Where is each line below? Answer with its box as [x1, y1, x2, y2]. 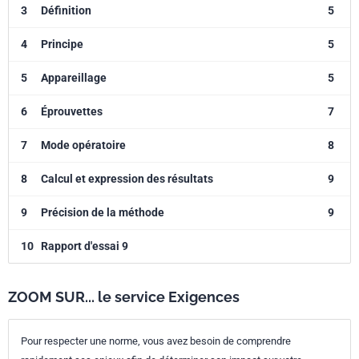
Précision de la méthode [41, 206, 164, 219]
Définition [41, 4, 91, 17]
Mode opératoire [41, 139, 126, 151]
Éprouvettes [41, 105, 103, 118]
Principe [41, 38, 83, 50]
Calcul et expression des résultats [41, 172, 213, 185]
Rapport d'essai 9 [41, 240, 128, 252]
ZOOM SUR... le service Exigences [8, 288, 240, 305]
